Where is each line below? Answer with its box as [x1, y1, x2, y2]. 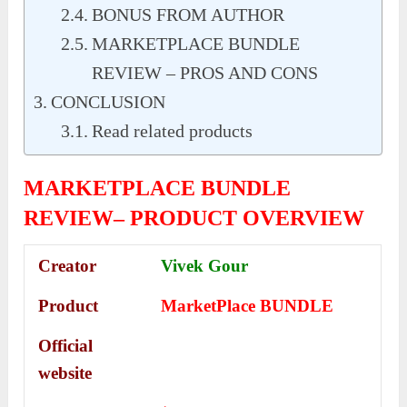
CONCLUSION [51, 92, 166, 113]
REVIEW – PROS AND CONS [92, 63, 319, 84]
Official [38, 336, 94, 356]
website [38, 363, 93, 383]
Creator [38, 256, 97, 276]
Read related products [92, 121, 253, 142]
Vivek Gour [161, 256, 249, 276]
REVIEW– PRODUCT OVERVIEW [24, 206, 365, 231]
